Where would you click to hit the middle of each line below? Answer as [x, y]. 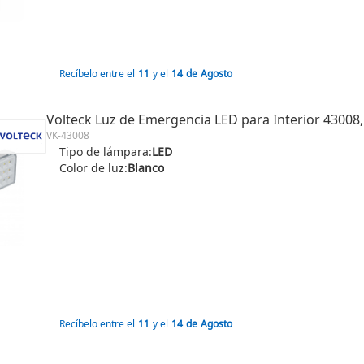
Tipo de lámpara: [106, 152]
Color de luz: [93, 168]
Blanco [146, 168]
